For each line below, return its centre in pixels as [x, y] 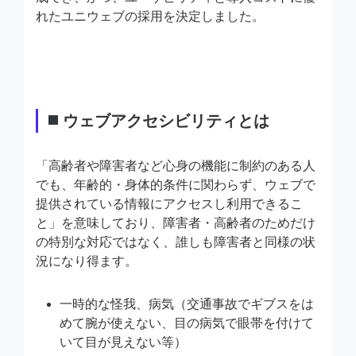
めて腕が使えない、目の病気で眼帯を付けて [187, 323]
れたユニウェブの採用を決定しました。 [150, 17]
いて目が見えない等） [123, 342]
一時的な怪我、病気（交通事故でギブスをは [187, 304]
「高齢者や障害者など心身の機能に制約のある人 [176, 166]
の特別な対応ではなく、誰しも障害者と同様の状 [176, 242]
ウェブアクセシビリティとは [166, 121]
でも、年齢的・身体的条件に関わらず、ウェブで [176, 185]
